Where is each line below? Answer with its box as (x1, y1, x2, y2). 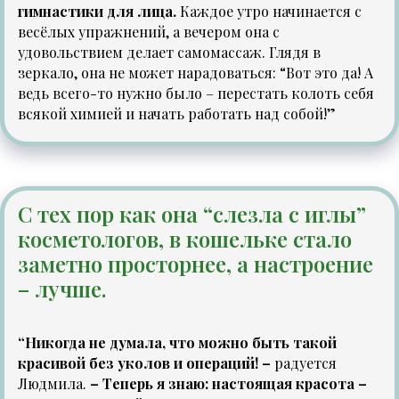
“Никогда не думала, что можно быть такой (18, 333, 337, 353)
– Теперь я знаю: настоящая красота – (86, 374, 367, 394)
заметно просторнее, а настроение (18, 249, 373, 279)
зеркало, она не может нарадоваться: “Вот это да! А (18, 63, 373, 83)
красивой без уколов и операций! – (18, 354, 274, 373)
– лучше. (18, 274, 106, 304)
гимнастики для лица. (18, 2, 180, 21)
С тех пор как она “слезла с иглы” (18, 199, 366, 229)
